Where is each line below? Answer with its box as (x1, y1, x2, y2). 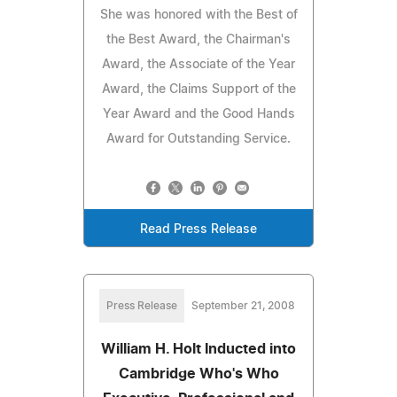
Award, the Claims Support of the (101, 82, 296, 96)
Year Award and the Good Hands (102, 107, 295, 121)
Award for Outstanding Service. (106, 132, 291, 145)
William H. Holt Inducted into (101, 341, 296, 356)
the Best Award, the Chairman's (106, 33, 291, 46)
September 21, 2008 (191, 300, 295, 311)
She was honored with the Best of (99, 8, 298, 21)
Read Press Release (140, 222, 257, 236)
